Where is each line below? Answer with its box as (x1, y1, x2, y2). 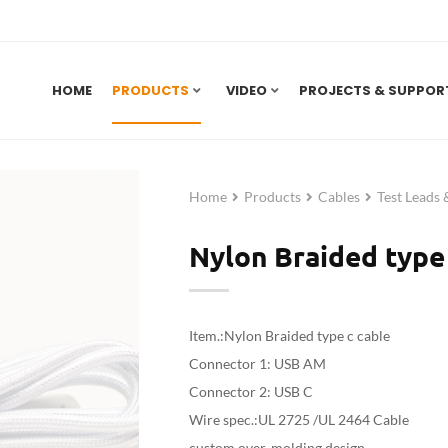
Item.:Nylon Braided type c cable (189, 327, 393, 344)
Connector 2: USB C (189, 383, 313, 400)
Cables (318, 188, 360, 205)
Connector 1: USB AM (189, 355, 326, 372)
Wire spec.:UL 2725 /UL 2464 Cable (189, 411, 409, 428)
